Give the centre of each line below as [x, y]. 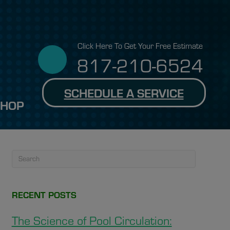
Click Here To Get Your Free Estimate [140, 45]
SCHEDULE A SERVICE [124, 92]
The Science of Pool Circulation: [92, 220]
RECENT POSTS [44, 194]
